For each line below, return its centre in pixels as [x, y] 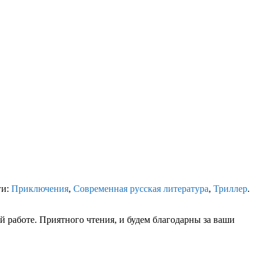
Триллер [230, 189]
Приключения [40, 189]
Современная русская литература [141, 189]
